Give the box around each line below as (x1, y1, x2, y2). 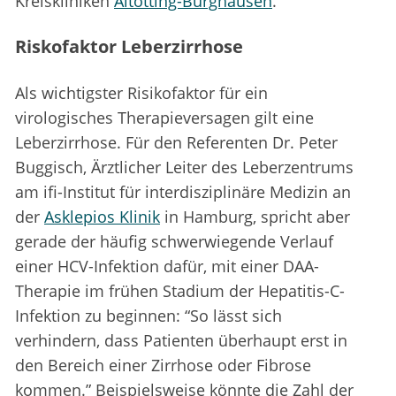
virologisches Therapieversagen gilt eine (15, 107, 314, 129)
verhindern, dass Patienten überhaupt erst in (15, 330, 347, 352)
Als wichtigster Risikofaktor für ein (15, 82, 268, 104)
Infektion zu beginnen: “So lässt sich (15, 305, 282, 327)
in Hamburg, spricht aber (160, 206, 350, 228)
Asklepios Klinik (44, 206, 160, 228)
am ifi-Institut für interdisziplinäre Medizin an (15, 181, 351, 203)
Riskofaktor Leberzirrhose (15, 34, 243, 59)
